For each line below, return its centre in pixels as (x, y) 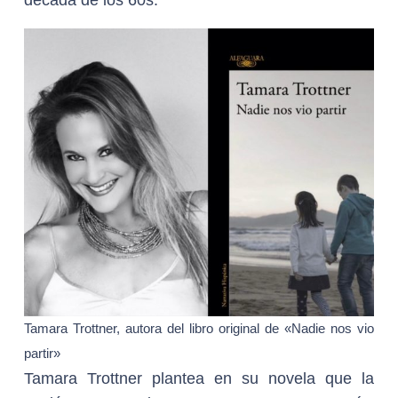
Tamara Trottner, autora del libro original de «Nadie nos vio (199, 328)
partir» (42, 353)
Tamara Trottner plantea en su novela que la (199, 378)
